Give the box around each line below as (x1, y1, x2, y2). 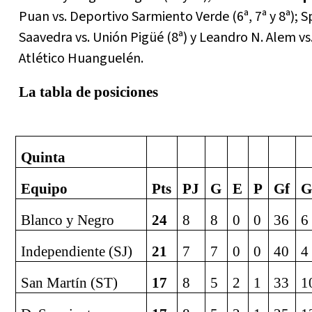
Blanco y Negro (21, 212, 115, 229)
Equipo (21, 180, 68, 198)
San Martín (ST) (21, 274, 118, 292)
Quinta (21, 149, 66, 166)
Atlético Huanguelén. (19, 49, 143, 69)
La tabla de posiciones (19, 84, 158, 101)
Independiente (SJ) (21, 243, 133, 260)
